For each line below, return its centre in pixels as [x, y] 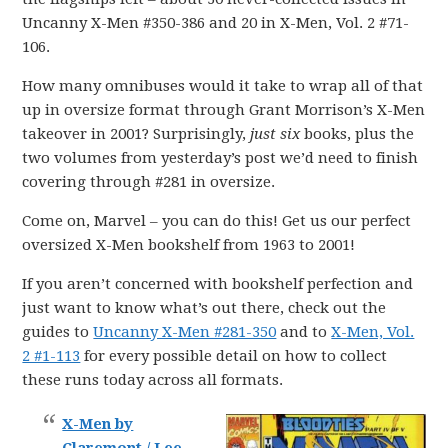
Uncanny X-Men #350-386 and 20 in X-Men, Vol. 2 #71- [216, 23]
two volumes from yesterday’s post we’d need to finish [220, 158]
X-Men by [98, 424]
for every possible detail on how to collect [234, 356]
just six [275, 134]
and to [304, 332]
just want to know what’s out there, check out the [204, 308]
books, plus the [357, 134]
